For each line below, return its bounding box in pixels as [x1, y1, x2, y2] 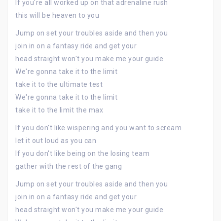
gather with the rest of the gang [15, 162, 122, 170]
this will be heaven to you [15, 11, 99, 19]
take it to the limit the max [15, 106, 103, 114]
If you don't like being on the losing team [15, 149, 149, 157]
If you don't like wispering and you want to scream [15, 124, 182, 132]
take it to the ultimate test [15, 80, 103, 88]
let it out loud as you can [15, 137, 96, 145]
